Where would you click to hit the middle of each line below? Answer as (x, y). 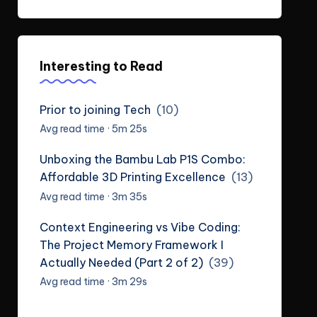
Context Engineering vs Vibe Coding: (140, 227)
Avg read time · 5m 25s (93, 129)
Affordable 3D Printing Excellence (132, 177)
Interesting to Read (101, 66)
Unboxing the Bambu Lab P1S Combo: (142, 160)
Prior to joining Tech (95, 109)
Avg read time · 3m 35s (93, 196)
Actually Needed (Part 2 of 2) (121, 262)
